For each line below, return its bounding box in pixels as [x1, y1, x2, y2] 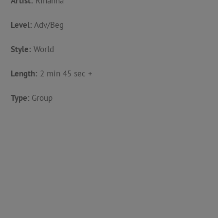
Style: [10, 44, 31, 54]
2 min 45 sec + [37, 68, 92, 79]
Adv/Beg [32, 19, 64, 30]
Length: [10, 68, 37, 79]
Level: [10, 19, 32, 30]
